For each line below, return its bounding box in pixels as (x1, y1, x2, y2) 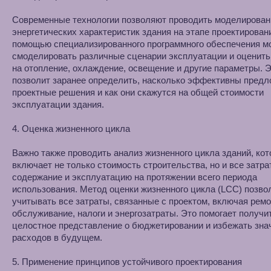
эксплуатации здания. (12, 99, 104, 109)
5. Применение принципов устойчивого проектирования (12, 256, 242, 267)
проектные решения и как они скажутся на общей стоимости (12, 87, 264, 97)
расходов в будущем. (12, 232, 102, 243)
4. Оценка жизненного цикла (12, 123, 130, 134)
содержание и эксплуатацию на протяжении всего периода (12, 172, 257, 182)
